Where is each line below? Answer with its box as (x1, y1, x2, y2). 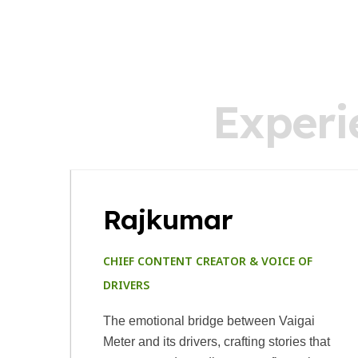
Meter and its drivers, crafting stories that (103, 335, 330, 348)
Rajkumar (103, 202, 233, 237)
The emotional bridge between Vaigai (103, 314, 315, 328)
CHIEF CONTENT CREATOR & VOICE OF (103, 256, 312, 269)
